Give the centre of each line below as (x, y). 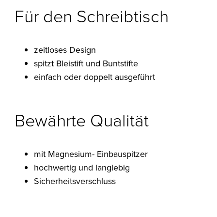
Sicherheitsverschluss (75, 181)
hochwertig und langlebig (82, 168)
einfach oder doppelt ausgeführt (95, 77)
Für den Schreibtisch (92, 16)
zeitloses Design (65, 50)
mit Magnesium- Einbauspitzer (91, 154)
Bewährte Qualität (82, 120)
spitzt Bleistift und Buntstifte (86, 64)
